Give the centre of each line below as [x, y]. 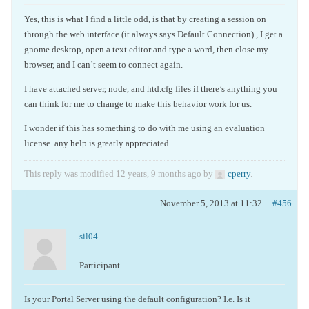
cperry [239, 173]
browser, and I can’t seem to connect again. [103, 64]
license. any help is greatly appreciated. [98, 143]
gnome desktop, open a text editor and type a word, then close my [146, 49]
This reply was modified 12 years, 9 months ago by [120, 173]
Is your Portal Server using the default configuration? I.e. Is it [137, 299]
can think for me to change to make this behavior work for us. [138, 104]
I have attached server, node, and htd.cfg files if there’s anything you [151, 89]
